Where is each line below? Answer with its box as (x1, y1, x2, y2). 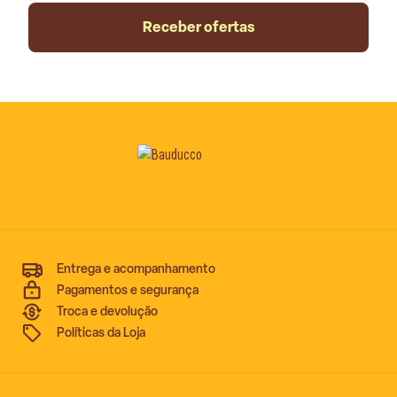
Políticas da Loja (57, 325, 145, 340)
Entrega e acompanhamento (57, 261, 215, 276)
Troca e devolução (57, 304, 158, 319)
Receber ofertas (143, 19, 254, 35)
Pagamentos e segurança (57, 283, 198, 298)
